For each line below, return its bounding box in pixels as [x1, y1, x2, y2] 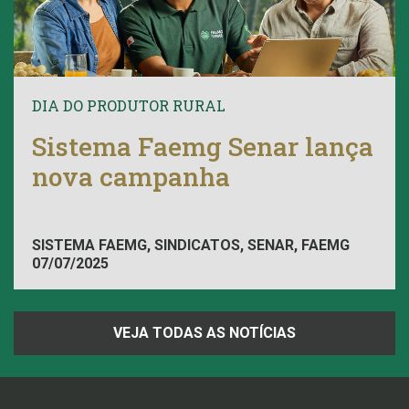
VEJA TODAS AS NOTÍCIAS [113, 324, 296, 342]
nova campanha [32, 160, 230, 194]
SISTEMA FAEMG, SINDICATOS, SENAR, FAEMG [32, 236, 350, 255]
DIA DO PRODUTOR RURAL [32, 96, 225, 116]
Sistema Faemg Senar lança [32, 130, 373, 164]
